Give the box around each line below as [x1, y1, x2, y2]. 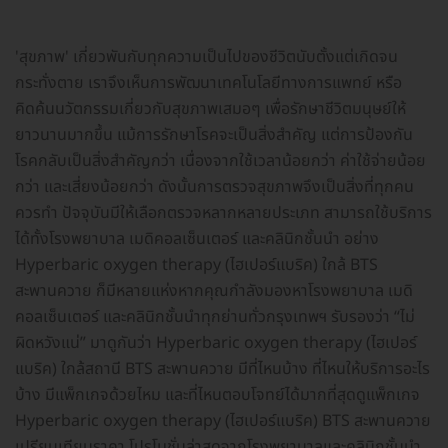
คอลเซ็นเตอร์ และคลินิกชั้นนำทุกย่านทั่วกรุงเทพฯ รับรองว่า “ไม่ [15, 304, 415, 329]
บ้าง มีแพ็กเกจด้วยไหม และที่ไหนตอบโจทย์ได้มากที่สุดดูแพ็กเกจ [15, 382, 420, 407]
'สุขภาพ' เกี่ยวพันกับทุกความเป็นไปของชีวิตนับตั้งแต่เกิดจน [15, 44, 398, 69]
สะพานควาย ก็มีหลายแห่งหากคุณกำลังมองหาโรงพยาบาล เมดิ [15, 278, 413, 303]
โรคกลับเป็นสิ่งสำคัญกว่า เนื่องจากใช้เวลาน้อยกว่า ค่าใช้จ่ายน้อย [15, 148, 426, 173]
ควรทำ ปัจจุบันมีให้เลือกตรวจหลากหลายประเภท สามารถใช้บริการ [15, 200, 432, 225]
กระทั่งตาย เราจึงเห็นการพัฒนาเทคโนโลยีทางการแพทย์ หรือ [15, 70, 402, 95]
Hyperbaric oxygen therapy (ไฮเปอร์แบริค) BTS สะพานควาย [15, 408, 431, 433]
